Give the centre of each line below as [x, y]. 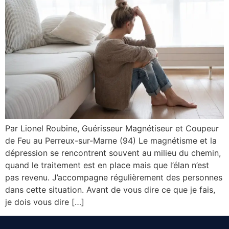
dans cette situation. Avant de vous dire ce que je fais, [110, 190]
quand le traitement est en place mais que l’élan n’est [107, 165]
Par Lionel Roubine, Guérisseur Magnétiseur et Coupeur [112, 129]
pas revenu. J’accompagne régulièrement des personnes [114, 178]
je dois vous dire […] [45, 202]
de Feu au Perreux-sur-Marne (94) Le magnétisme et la [111, 141]
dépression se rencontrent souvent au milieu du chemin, [113, 153]
